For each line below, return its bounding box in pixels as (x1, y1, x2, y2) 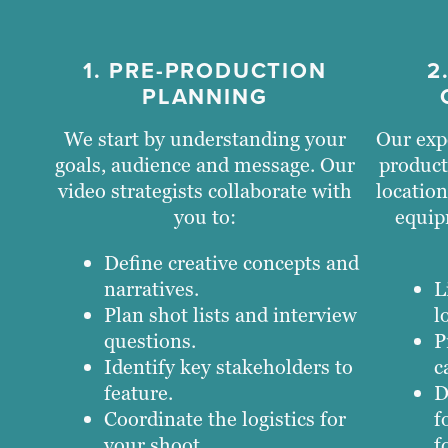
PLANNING (142, 79, 268, 113)
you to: (173, 203, 236, 230)
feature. (104, 379, 173, 406)
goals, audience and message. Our (54, 151, 355, 178)
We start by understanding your (63, 125, 346, 152)
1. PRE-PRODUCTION (82, 53, 327, 87)
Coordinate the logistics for (104, 405, 346, 432)
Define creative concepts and (104, 249, 359, 276)
